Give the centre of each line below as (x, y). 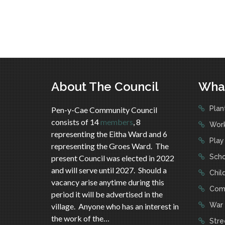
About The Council (105, 87)
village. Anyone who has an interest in (115, 206)
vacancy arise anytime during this (108, 182)
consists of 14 (76, 122)
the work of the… (80, 218)
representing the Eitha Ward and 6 (109, 134)
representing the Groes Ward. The (110, 146)
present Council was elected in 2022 (113, 158)
